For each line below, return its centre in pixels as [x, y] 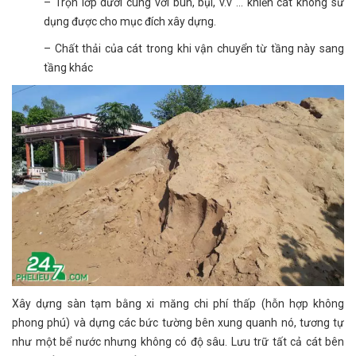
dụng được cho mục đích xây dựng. [130, 21]
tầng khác [68, 67]
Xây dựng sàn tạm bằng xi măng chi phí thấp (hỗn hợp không [178, 304]
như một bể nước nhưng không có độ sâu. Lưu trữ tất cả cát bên [178, 342]
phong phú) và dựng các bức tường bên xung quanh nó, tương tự [178, 323]
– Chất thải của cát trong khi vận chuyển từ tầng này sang [194, 48]
